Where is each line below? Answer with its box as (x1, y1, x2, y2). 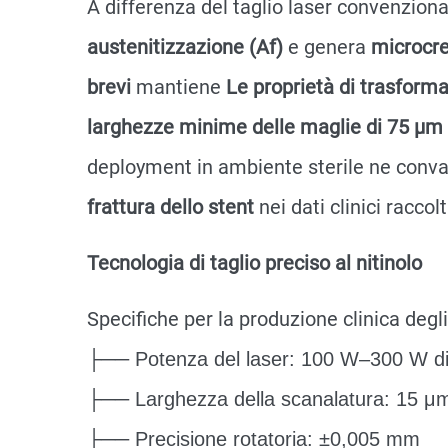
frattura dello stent (87, 195, 259, 219)
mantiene (136, 75, 226, 99)
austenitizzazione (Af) (87, 35, 288, 59)
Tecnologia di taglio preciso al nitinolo (87, 251, 422, 275)
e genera (288, 35, 371, 59)
